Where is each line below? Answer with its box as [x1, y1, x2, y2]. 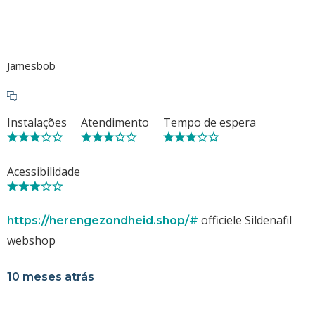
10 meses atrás [7, 269, 94, 283]
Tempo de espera [163, 114, 256, 130]
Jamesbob [7, 58, 56, 72]
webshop [7, 232, 56, 248]
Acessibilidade [7, 163, 80, 179]
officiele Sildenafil [198, 212, 292, 228]
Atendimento [81, 114, 149, 130]
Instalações [7, 114, 67, 130]
